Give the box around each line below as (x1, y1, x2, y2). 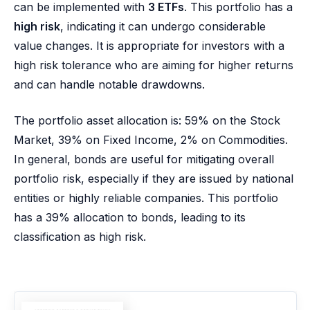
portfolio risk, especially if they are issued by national (14, 172, 293, 185)
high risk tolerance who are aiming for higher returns (14, 58, 293, 72)
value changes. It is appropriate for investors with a (14, 39, 284, 53)
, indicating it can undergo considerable (60, 19, 266, 33)
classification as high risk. (14, 230, 146, 244)
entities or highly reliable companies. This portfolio (14, 191, 278, 205)
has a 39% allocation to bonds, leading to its (14, 210, 246, 224)
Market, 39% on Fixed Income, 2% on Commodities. (14, 133, 288, 147)
